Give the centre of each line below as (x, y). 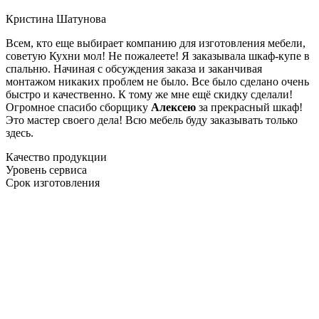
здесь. (20, 132)
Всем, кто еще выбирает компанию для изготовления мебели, (156, 43)
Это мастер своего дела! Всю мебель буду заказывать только (152, 120)
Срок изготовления (53, 182)
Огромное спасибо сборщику (78, 107)
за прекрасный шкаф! (249, 107)
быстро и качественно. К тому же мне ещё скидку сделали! (149, 94)
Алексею (173, 107)
